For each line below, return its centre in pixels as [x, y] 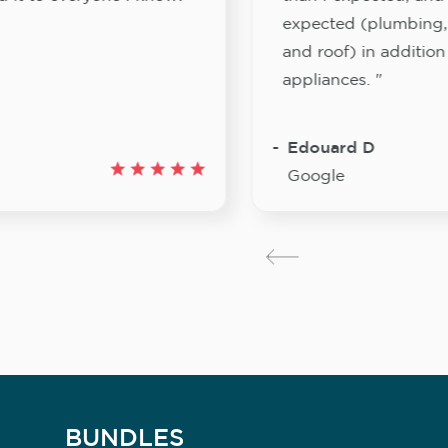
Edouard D [331, 149]
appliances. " [332, 81]
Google [316, 177]
